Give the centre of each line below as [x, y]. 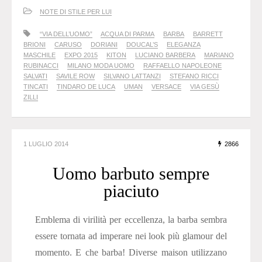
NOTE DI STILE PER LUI [76, 12]
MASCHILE [39, 55]
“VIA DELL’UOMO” [66, 34]
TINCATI [36, 87]
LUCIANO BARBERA [165, 55]
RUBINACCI [41, 66]
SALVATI [35, 76]
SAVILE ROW [75, 76]
